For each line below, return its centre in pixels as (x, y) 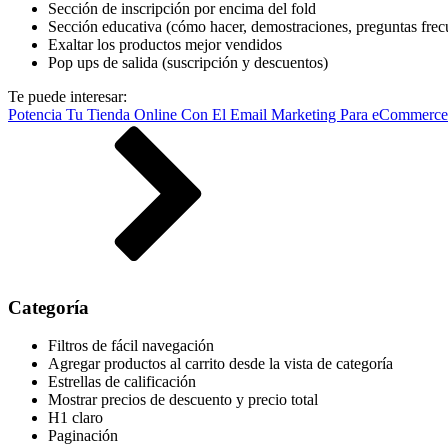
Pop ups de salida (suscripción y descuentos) (188, 62)
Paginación (83, 436)
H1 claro (75, 418)
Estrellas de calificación (122, 382)
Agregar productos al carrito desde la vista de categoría (220, 364)
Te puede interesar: (67, 96)
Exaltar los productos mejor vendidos (165, 44)
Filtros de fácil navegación (131, 346)
